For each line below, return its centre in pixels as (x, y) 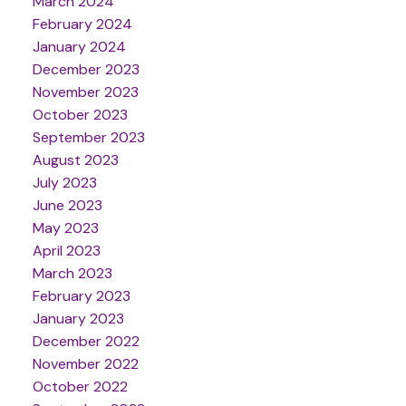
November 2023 (85, 92)
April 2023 (66, 250)
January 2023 (78, 318)
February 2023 (81, 295)
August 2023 (75, 159)
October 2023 (80, 114)
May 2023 (65, 227)
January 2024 (79, 46)
